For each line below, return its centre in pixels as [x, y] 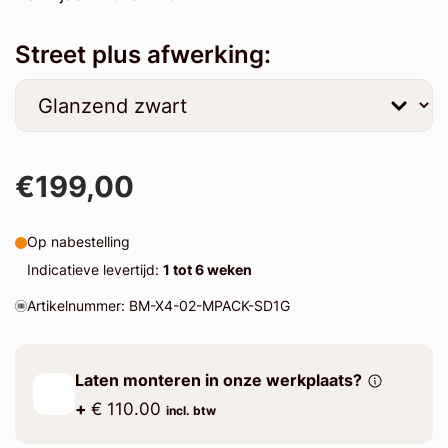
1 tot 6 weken [207, 270]
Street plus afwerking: [143, 54]
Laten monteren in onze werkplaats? [218, 380]
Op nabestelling [78, 242]
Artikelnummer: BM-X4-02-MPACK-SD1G [158, 306]
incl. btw [190, 410]
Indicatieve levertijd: [94, 270]
